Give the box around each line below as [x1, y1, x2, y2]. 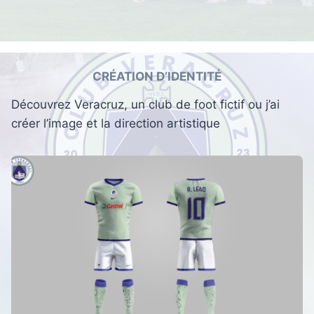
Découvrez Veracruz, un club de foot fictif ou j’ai [11, 97, 280, 112]
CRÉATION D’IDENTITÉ [93, 69, 221, 83]
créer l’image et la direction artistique [11, 116, 220, 131]
